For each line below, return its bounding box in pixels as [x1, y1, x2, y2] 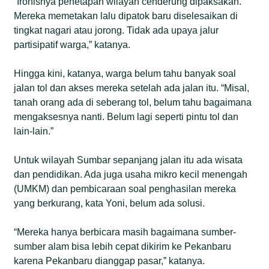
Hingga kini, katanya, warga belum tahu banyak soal [14, 68, 237, 79]
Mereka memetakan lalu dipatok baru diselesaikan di [14, 10, 238, 21]
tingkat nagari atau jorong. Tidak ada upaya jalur [14, 25, 219, 35]
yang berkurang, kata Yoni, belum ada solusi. [14, 198, 205, 208]
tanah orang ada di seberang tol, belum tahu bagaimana [14, 97, 252, 107]
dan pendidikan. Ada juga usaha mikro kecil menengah [14, 169, 248, 180]
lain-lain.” [14, 125, 54, 136]
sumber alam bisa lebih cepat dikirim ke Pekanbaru [14, 241, 232, 252]
